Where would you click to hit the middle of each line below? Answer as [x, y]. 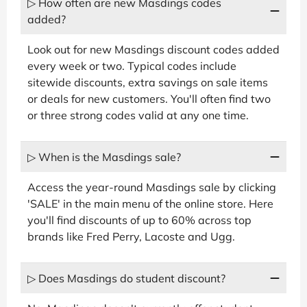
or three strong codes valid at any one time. [138, 115]
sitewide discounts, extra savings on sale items [148, 82]
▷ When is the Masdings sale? [104, 157]
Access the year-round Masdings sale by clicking [152, 187]
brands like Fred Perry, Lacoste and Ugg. [131, 236]
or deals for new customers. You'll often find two [149, 98]
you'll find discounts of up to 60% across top [139, 220]
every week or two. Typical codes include [132, 65]
